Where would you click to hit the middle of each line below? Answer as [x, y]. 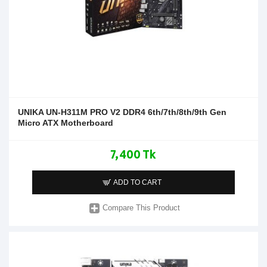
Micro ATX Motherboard [66, 122]
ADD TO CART [138, 182]
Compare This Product [142, 208]
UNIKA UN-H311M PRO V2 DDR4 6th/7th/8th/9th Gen [122, 112]
